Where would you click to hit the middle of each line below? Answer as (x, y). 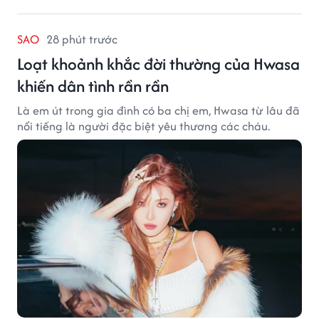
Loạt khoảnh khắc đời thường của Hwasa (158, 63)
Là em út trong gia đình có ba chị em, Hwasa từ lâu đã (158, 110)
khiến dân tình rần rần (93, 85)
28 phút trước (82, 39)
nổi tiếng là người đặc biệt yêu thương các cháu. (143, 126)
